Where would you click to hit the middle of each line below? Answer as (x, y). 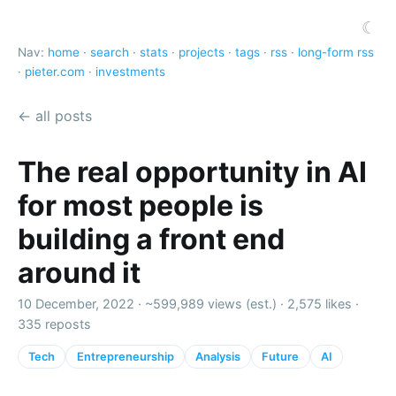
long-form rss (336, 52)
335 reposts (54, 324)
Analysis (217, 356)
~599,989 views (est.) (211, 303)
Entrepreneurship (125, 356)
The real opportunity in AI (192, 171)
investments (130, 72)
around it (79, 272)
